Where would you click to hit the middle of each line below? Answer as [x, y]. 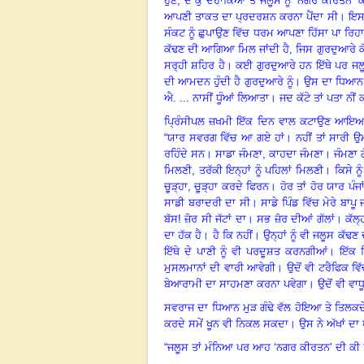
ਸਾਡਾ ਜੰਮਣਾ [239, 154]
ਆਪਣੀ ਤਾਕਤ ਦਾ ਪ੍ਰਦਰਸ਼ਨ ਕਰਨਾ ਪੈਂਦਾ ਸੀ [251, 16]
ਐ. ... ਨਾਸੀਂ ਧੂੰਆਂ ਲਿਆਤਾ [217, 97]
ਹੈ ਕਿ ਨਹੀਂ [232, 235]
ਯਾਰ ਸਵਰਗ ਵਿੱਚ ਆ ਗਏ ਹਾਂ [226, 137]
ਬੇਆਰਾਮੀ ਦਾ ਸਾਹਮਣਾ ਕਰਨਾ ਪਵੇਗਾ [236, 284]
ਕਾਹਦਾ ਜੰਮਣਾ [297, 154]
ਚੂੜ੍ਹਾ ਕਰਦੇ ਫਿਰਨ [232, 186]
